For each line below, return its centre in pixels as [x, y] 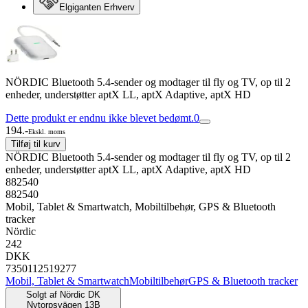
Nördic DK [80, 295]
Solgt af [42, 295]
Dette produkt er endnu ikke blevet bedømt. [100, 118]
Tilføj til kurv [36, 144]
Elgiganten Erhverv [97, 7]
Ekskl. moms [47, 132]
